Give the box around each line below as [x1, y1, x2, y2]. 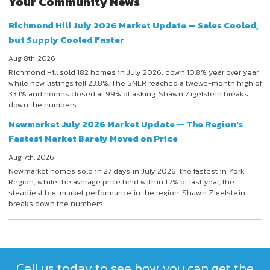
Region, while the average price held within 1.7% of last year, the [8, 175, 234, 187]
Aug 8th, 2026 [8, 52, 55, 64]
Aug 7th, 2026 [8, 151, 54, 163]
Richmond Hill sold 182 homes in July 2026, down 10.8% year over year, [8, 66, 260, 78]
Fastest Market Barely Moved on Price [8, 131, 178, 145]
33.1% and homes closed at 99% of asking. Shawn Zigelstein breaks [8, 87, 248, 99]
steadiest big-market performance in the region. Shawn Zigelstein [8, 186, 245, 198]
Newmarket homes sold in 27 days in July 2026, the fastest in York [8, 165, 245, 177]
